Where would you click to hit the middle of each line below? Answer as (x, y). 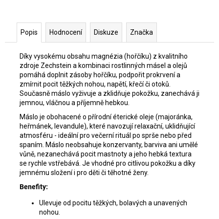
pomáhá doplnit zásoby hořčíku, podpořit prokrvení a (100, 75)
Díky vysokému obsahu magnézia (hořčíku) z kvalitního (104, 56)
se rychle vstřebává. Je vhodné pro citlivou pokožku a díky (108, 164)
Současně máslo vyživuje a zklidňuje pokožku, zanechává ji (109, 94)
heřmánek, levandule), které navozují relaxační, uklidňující (107, 126)
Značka (142, 33)
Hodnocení (66, 33)
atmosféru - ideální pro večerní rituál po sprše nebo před (106, 136)
